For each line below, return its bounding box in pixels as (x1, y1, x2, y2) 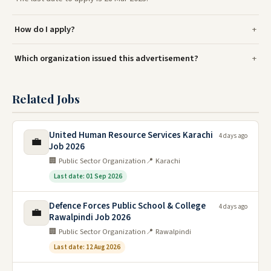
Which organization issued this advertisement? (15, 52, 198, 65)
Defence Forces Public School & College (49, 200, 206, 213)
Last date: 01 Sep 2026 (54, 172, 122, 181)
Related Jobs (12, 91, 80, 107)
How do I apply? (15, 23, 75, 36)
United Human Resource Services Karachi (49, 129, 213, 142)
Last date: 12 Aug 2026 (54, 243, 120, 252)
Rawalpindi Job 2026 (49, 211, 131, 224)
